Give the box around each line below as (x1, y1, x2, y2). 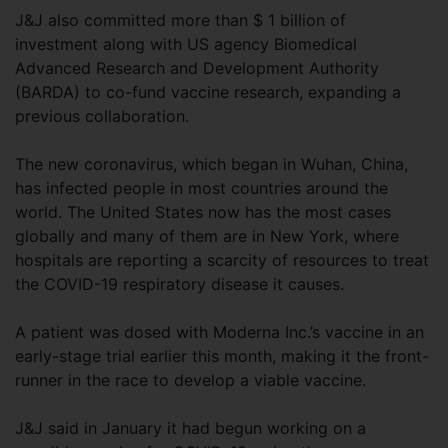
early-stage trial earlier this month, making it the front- (15, 346, 429, 366)
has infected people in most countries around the (15, 178, 388, 198)
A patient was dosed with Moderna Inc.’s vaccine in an (15, 322, 424, 342)
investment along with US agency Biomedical (15, 34, 357, 54)
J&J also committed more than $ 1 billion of (15, 10, 346, 30)
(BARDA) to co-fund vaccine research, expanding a (15, 82, 401, 102)
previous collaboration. (15, 106, 189, 126)
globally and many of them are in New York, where (15, 226, 399, 246)
